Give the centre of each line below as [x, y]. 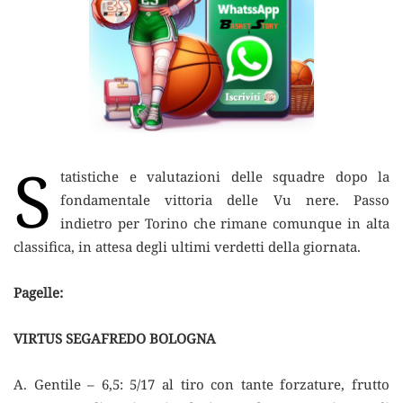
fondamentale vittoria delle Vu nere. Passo [225, 199]
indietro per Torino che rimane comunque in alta [225, 223]
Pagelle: [38, 292]
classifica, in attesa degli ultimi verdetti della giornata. [187, 246]
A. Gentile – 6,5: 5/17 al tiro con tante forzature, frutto [201, 384]
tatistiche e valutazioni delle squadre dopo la [225, 176]
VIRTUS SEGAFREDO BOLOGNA [115, 338]
